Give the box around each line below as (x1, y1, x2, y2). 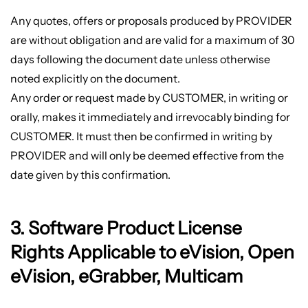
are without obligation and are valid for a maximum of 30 (10, 32, 295, 47)
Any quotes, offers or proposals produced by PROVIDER (10, 13, 292, 27)
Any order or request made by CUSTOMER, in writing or (10, 90, 288, 104)
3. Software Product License (10, 217, 242, 240)
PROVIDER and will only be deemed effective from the (10, 148, 284, 162)
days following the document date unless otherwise (10, 52, 270, 66)
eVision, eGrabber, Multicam (10, 265, 243, 288)
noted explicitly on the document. (10, 71, 180, 85)
